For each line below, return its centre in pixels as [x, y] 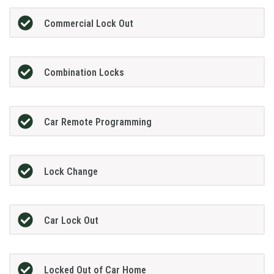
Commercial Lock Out [88, 23]
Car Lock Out [71, 221]
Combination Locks [84, 73]
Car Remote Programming [98, 122]
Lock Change [71, 171]
